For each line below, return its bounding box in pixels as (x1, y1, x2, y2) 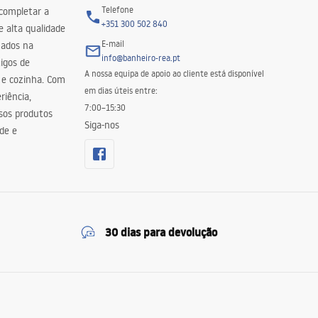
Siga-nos (84, 119, 119, 131)
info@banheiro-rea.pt (101, 53, 180, 63)
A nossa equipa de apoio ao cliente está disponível (84, 68, 264, 79)
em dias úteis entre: (84, 85, 158, 96)
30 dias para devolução (105, 224, 217, 240)
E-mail (101, 38, 124, 49)
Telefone (101, 4, 133, 15)
